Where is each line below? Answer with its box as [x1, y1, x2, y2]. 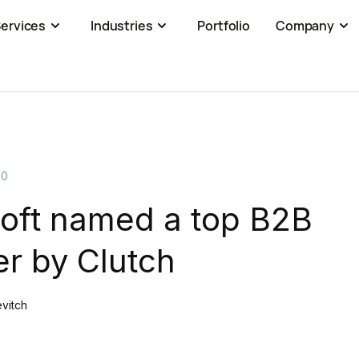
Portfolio [197, 17, 251, 34]
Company [276, 17, 334, 34]
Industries [91, 17, 153, 34]
